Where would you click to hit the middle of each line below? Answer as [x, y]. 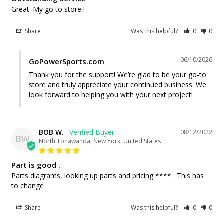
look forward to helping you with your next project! [111, 94]
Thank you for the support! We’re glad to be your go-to [118, 74]
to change [28, 185]
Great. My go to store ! [48, 9]
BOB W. [51, 132]
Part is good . [36, 165]
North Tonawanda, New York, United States [100, 141]
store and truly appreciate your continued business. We [118, 84]
